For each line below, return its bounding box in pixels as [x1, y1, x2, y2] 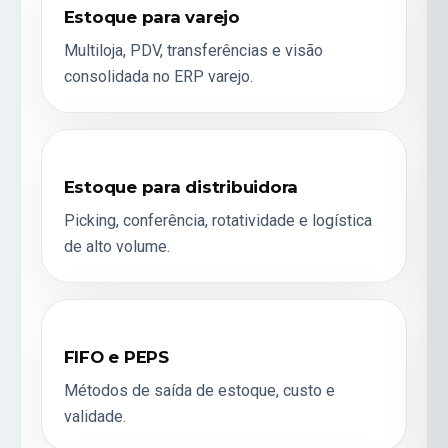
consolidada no [63, 67, 174, 87]
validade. [63, 406, 126, 426]
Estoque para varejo [63, 7, 240, 28]
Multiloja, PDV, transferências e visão [63, 41, 323, 61]
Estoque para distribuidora [63, 176, 299, 197]
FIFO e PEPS [63, 346, 169, 367]
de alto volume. [63, 236, 170, 256]
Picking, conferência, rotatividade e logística [63, 210, 372, 230]
